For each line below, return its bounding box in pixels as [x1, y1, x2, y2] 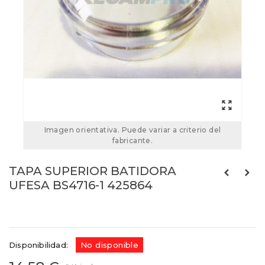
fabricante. [112, 136, 153, 146]
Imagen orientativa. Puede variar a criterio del [44, 125, 221, 135]
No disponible [80, 240, 139, 250]
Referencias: [9, 206, 62, 216]
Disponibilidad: [9, 240, 68, 250]
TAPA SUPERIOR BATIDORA [9, 164, 176, 179]
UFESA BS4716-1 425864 [9, 178, 153, 193]
